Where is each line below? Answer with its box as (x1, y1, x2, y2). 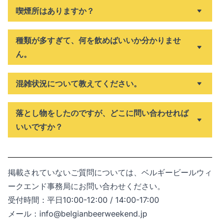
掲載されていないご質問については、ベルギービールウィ (8, 167, 212, 177)
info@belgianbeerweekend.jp (39, 209, 147, 219)
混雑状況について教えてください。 (16, 79, 141, 88)
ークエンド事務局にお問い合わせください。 (8, 181, 165, 191)
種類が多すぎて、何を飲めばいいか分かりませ (16, 35, 181, 45)
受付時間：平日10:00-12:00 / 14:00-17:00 (8, 195, 159, 205)
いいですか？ (16, 122, 63, 132)
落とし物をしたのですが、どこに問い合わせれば (16, 108, 189, 118)
